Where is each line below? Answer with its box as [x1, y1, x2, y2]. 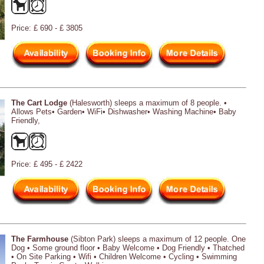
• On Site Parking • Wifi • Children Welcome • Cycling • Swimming [11, 252, 237, 261]
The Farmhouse [11, 234, 68, 243]
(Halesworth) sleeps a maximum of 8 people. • [67, 98, 227, 107]
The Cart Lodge [11, 98, 67, 107]
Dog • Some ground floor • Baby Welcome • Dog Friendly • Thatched [11, 243, 245, 252]
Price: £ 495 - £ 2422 [11, 159, 82, 169]
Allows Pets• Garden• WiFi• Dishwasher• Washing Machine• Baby [11, 107, 236, 116]
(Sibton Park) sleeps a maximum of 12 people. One [68, 234, 246, 243]
